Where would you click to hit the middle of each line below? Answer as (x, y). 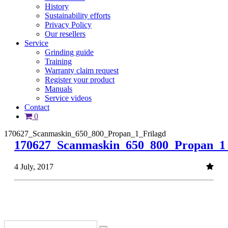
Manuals (59, 89)
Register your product (80, 80)
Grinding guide (69, 52)
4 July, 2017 (34, 167)
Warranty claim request (82, 71)
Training (58, 62)
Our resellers (65, 34)
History (57, 7)
